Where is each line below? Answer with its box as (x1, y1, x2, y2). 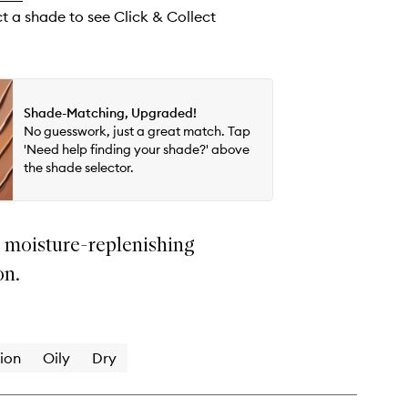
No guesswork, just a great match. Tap (24, 122, 250, 139)
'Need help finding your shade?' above (24, 140, 250, 158)
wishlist (247, 6, 295, 25)
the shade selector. (24, 158, 134, 176)
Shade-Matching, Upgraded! (24, 104, 197, 121)
